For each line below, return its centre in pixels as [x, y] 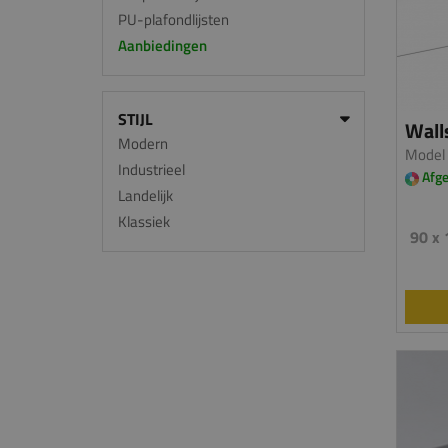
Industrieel [151, 169]
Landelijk [145, 195]
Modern [143, 143]
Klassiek [144, 221]
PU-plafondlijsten [173, 19]
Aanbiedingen [162, 45]
